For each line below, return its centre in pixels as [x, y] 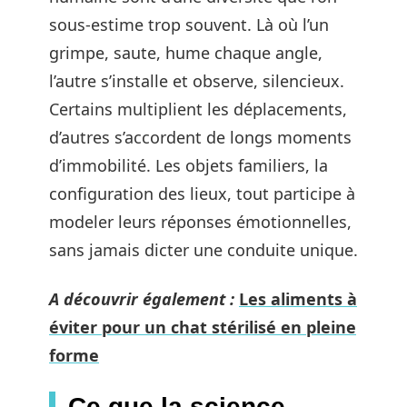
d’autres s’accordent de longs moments [200, 137]
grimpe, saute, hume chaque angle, [186, 53]
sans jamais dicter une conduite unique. [203, 250]
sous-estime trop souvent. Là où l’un [189, 25]
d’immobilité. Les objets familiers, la [189, 165]
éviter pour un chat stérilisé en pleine [203, 327]
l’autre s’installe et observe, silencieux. [197, 81]
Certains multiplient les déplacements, [198, 109]
